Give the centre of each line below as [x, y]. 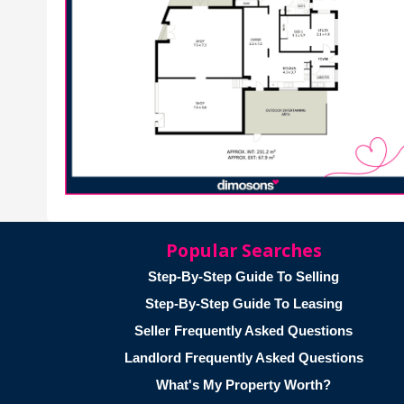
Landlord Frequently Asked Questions [243, 357]
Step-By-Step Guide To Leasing [243, 303]
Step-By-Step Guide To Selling [243, 276]
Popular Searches [243, 250]
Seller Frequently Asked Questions [243, 330]
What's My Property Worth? [243, 384]
